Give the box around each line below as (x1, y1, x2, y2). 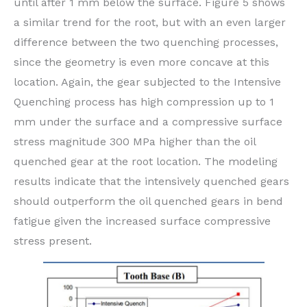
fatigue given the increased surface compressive (14, 214, 271, 228)
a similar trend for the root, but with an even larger (14, 16, 286, 29)
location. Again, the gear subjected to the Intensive (14, 75, 281, 89)
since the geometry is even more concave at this (14, 56, 269, 69)
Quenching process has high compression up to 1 (14, 95, 274, 109)
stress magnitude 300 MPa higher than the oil (14, 135, 256, 149)
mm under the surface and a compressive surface (14, 115, 282, 129)
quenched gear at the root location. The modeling (14, 155, 278, 169)
